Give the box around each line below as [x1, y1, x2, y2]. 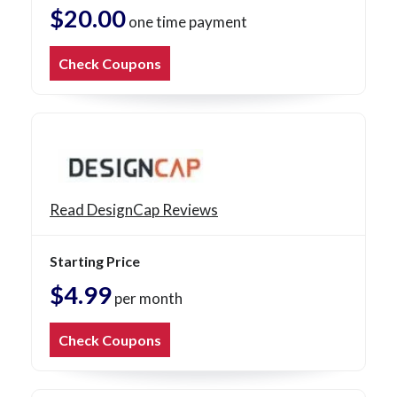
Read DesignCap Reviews [50, 200, 218, 220]
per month [112, 289, 183, 308]
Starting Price [50, 253, 140, 270]
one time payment [126, 12, 247, 32]
